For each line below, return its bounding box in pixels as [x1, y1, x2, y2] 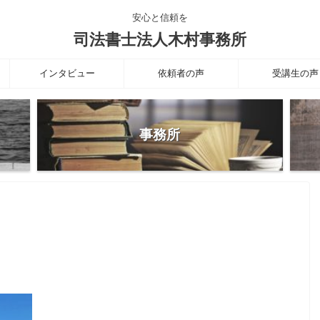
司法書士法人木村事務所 [74, 31, 246, 49]
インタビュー [39, 68, 95, 79]
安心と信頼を [132, 12, 188, 23]
